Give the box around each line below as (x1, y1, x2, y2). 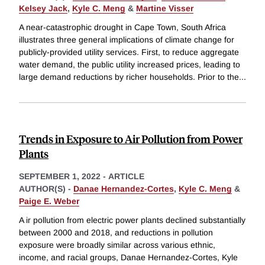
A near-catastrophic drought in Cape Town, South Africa (19, 22, 226, 33)
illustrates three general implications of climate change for (19, 35, 234, 45)
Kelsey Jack (19, 4, 67, 14)
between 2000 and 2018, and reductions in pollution (19, 227, 213, 237)
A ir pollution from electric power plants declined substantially (19, 215, 245, 225)
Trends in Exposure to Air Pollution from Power (19, 131, 243, 147)
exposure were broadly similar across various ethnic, (19, 240, 215, 250)
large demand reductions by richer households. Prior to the (19, 72, 239, 82)
